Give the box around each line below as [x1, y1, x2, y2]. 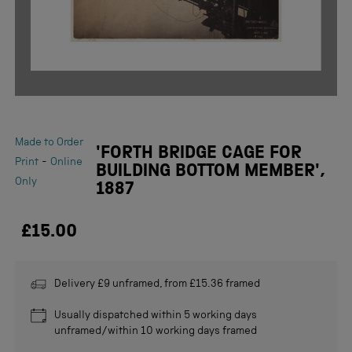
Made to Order [15, 137, 83, 149]
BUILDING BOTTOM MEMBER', [96, 163, 325, 182]
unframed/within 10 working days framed [54, 326, 257, 338]
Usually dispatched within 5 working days [54, 310, 257, 322]
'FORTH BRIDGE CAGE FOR [96, 145, 302, 164]
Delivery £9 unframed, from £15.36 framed [54, 279, 260, 291]
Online [50, 157, 82, 169]
